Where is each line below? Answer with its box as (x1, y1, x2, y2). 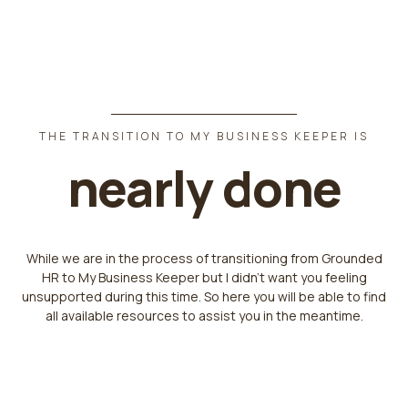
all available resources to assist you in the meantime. (45, 307, 363, 324)
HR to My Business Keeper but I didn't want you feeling (41, 269, 367, 286)
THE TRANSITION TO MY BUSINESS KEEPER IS (39, 128, 369, 144)
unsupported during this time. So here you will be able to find (22, 288, 386, 305)
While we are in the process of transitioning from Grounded (25, 250, 382, 267)
